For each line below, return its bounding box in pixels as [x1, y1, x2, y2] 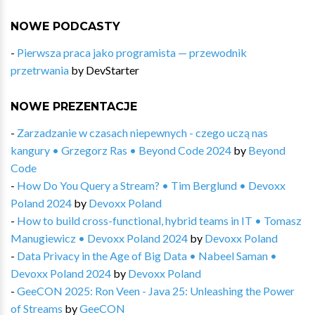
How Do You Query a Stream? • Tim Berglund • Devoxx [17, 178, 285, 192]
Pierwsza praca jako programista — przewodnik [17, 45, 247, 59]
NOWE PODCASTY [11, 19, 120, 33]
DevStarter [86, 63, 139, 77]
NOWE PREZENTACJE [11, 99, 137, 113]
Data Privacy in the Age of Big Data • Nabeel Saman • [17, 248, 277, 262]
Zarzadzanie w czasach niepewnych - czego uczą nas [17, 125, 268, 139]
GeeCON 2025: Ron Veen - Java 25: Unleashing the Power [17, 283, 295, 297]
